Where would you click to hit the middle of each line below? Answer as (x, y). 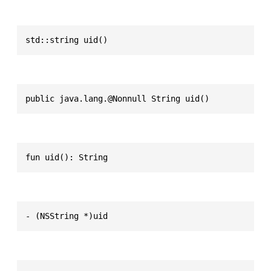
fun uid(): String (67, 157)
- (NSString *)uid (67, 216)
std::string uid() (67, 40)
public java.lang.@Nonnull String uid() (117, 98)
